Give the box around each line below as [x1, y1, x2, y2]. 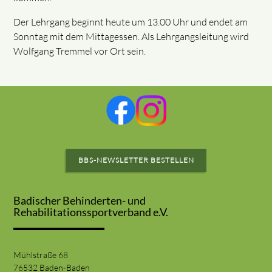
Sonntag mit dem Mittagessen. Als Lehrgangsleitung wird [13, 30, 250, 42]
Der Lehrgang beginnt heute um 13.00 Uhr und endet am [13, 16, 248, 28]
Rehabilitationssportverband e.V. [13, 205, 169, 219]
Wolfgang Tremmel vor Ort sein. [13, 45, 146, 57]
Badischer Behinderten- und [13, 194, 146, 207]
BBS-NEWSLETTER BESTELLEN [78, 155, 194, 165]
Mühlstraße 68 [13, 249, 69, 260]
